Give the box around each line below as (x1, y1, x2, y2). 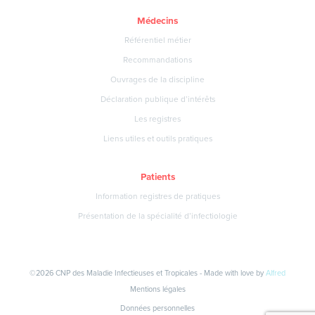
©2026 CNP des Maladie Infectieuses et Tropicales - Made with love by (30, 266, 266, 278)
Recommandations (123, 53, 192, 66)
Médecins (137, 13, 178, 27)
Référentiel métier (124, 33, 191, 46)
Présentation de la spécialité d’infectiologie (77, 209, 238, 222)
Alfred (266, 266, 285, 278)
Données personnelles (120, 302, 195, 314)
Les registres (134, 112, 181, 125)
